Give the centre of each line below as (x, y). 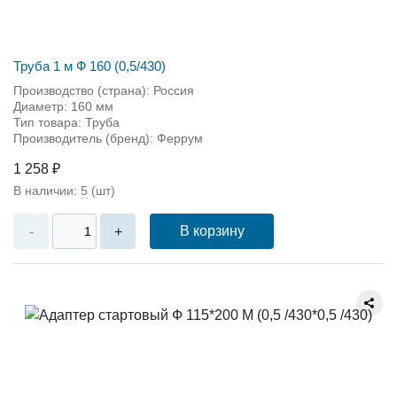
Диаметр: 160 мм (63, 106)
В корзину (212, 231)
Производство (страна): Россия (104, 90)
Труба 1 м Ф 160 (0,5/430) (90, 66)
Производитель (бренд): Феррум (108, 138)
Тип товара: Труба (66, 122)
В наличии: (47, 191)
